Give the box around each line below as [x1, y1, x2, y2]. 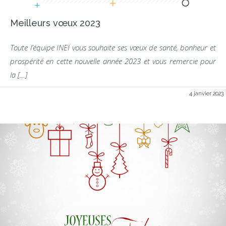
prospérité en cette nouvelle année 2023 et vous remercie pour [10, 56, 216, 66]
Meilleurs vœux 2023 [10, 18, 100, 28]
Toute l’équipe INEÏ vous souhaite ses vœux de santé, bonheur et [10, 42, 216, 52]
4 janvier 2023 [189, 90, 223, 97]
